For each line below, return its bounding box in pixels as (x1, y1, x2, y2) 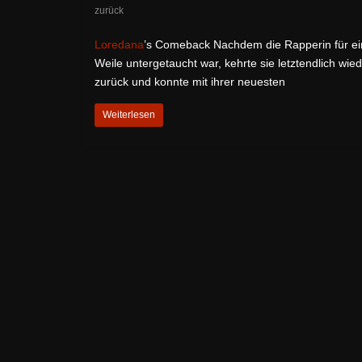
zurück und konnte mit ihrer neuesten (95, 74, 285, 88)
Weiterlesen (103, 108, 155, 120)
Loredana (95, 37, 144, 51)
